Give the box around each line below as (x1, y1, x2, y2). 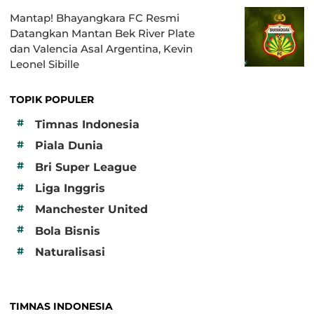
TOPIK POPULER (10, 93, 94, 107)
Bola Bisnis (35, 224, 100, 238)
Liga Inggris (35, 181, 105, 195)
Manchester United (35, 203, 148, 217)
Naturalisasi (35, 245, 105, 259)
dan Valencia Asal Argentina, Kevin (10, 42, 193, 56)
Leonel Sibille (10, 57, 79, 71)
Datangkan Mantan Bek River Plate (10, 27, 195, 41)
